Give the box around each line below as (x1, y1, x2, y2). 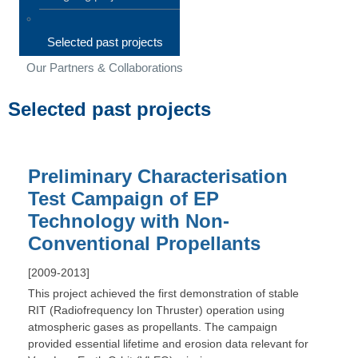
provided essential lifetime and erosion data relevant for (28, 336, 308, 350)
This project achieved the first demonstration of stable (28, 286, 299, 300)
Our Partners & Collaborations (26, 60, 183, 74)
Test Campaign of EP (28, 187, 219, 209)
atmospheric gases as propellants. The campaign (28, 320, 277, 333)
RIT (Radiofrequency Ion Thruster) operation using (28, 303, 284, 316)
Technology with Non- (28, 209, 229, 232)
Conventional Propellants (28, 232, 261, 254)
